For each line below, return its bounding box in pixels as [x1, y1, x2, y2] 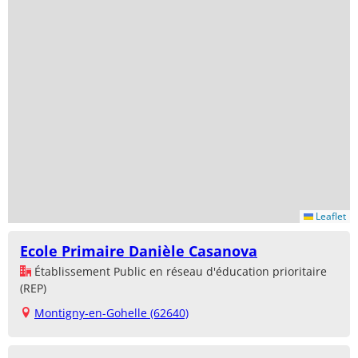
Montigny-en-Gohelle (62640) [34, 304, 189, 320]
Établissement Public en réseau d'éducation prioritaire [31, 263, 327, 279]
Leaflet [313, 209, 346, 223]
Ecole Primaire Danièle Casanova [20, 241, 257, 261]
